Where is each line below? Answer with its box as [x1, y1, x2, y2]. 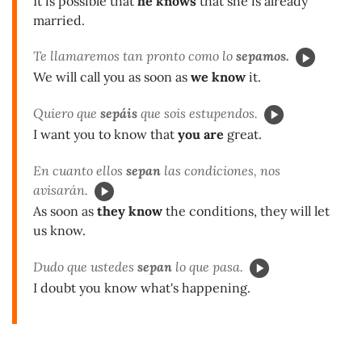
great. [224, 126, 262, 143]
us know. [33, 221, 86, 238]
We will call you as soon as [33, 69, 191, 86]
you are [178, 126, 224, 143]
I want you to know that [33, 126, 178, 143]
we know [191, 69, 246, 86]
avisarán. [33, 181, 88, 198]
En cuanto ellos [33, 162, 126, 179]
